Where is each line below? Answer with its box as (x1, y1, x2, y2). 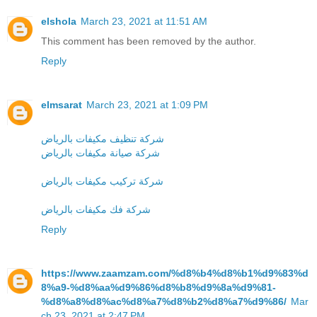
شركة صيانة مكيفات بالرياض (41, 146, 160, 158)
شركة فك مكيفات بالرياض (41, 203, 151, 215)
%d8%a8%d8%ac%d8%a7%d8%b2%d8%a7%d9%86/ (41, 295, 287, 307)
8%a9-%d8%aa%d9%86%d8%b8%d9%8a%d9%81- (41, 281, 276, 293)
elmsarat (41, 98, 82, 110)
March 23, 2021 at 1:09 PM (86, 98, 208, 110)
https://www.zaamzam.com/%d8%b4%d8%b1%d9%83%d (41, 267, 309, 279)
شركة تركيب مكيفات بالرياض (41, 175, 163, 187)
